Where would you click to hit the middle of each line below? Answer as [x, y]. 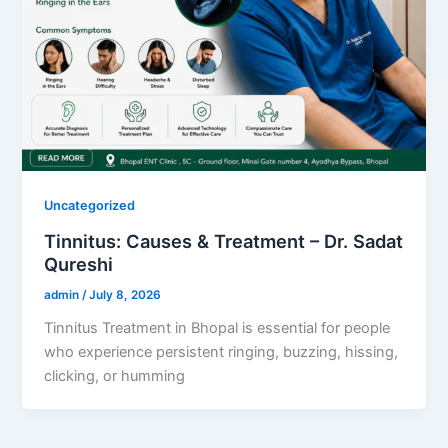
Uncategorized [90, 206]
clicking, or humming [115, 375]
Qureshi [79, 263]
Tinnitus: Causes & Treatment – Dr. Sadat [224, 240]
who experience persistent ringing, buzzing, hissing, [221, 351]
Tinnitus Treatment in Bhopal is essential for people [217, 327]
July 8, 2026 [125, 294]
